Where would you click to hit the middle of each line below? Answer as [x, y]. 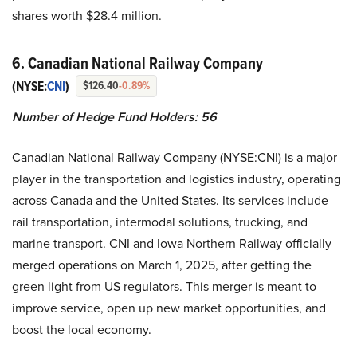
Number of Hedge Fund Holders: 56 [114, 116]
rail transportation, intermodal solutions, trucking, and [160, 221]
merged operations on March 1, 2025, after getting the [162, 264]
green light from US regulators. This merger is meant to [164, 286]
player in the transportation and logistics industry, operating [177, 178]
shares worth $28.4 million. [87, 15]
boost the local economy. [82, 329]
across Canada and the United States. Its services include [170, 200]
